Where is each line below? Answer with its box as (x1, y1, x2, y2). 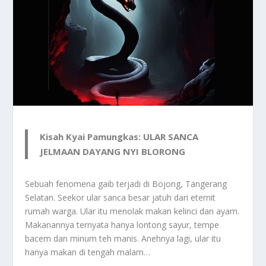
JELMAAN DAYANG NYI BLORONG (40, 145, 186, 157)
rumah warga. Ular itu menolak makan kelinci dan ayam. (25, 205, 240, 217)
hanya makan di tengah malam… (25, 246, 151, 258)
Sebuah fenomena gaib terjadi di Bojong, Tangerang (25, 178, 227, 189)
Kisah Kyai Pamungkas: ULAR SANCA (40, 130, 199, 142)
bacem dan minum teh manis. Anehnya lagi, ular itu (25, 232, 221, 244)
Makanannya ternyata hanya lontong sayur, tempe (25, 218, 220, 230)
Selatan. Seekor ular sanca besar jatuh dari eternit (25, 191, 216, 203)
